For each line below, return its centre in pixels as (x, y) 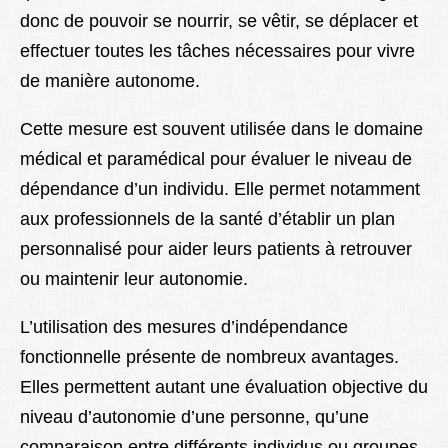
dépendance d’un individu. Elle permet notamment (220, 189)
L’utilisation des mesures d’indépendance (184, 327)
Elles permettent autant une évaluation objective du (224, 387)
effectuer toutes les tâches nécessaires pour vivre (217, 51)
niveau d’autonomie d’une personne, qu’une (194, 417)
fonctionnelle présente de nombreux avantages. (209, 357)
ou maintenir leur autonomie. (134, 279)
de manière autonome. (110, 81)
